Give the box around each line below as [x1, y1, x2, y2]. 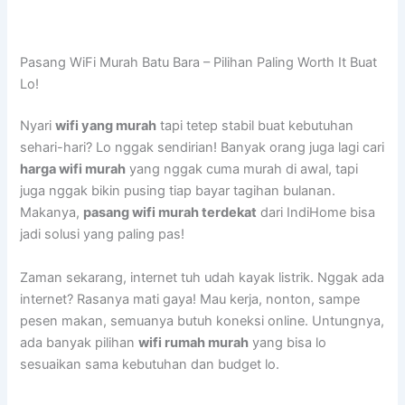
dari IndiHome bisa [257, 204, 376, 221]
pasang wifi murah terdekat [83, 204, 258, 221]
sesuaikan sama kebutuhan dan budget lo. [20, 355, 280, 372]
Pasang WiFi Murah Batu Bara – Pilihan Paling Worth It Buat [20, 54, 378, 71]
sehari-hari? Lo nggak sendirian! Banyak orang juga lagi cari [20, 139, 385, 156]
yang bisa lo [249, 334, 327, 351]
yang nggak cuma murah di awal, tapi [126, 161, 359, 178]
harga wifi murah [20, 161, 127, 178]
